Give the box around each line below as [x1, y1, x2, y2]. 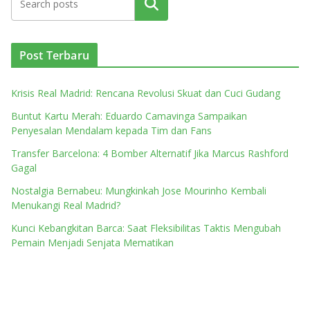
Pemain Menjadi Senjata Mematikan [11, 236, 174, 249]
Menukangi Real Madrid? [11, 199, 120, 212]
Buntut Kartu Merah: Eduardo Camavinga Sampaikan [11, 109, 247, 122]
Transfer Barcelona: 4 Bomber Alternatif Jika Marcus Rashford [11, 147, 289, 160]
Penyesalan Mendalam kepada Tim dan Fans [11, 124, 212, 137]
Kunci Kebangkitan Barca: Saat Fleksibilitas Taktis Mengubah [11, 221, 281, 235]
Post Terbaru [19, 48, 89, 63]
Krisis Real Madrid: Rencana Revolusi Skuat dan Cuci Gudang [11, 86, 280, 100]
